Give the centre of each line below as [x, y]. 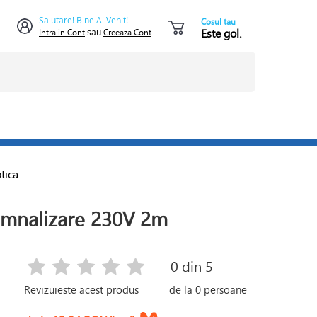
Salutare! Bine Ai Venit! [83, 20]
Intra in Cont [62, 32]
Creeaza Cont [127, 32]
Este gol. [221, 33]
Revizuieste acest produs [82, 289]
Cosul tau [218, 22]
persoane [224, 289]
